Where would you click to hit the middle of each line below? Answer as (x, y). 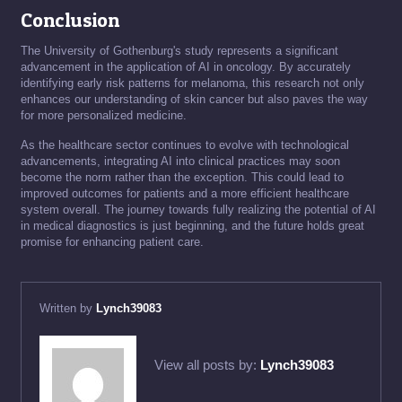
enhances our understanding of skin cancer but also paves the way (194, 100)
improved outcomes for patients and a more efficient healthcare (185, 194)
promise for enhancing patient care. (112, 242)
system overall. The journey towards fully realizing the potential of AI (198, 210)
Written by (68, 309)
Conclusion (70, 20)
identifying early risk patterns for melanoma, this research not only (192, 83)
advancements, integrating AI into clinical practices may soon (180, 162)
